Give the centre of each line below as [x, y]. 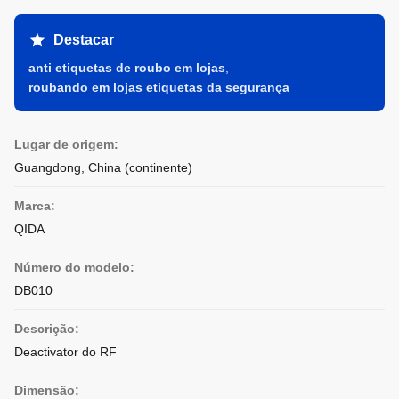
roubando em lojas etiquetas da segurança [159, 87]
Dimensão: [47, 390]
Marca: [35, 206]
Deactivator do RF [65, 352]
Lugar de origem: [66, 144]
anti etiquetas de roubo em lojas [127, 68]
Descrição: [47, 329]
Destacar [84, 40]
